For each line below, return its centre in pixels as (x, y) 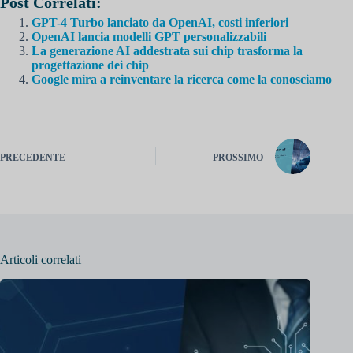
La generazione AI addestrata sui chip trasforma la (167, 51)
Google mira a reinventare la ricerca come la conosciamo (182, 80)
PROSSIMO (238, 157)
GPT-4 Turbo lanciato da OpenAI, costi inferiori (160, 23)
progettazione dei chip (90, 65)
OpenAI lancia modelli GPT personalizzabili (149, 37)
